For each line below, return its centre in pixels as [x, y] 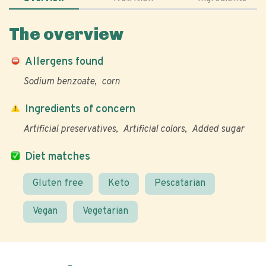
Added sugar [218, 129]
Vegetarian [105, 211]
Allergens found [64, 62]
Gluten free [58, 183]
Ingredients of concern [80, 110]
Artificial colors [154, 129]
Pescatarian [180, 183]
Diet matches [58, 157]
